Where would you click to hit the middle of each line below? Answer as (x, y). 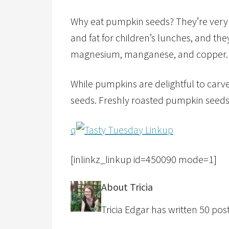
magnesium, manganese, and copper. (149, 54)
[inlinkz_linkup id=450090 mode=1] (144, 159)
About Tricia (127, 187)
